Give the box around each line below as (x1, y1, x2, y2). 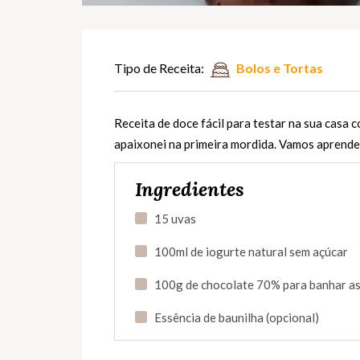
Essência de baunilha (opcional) (154, 310, 319, 325)
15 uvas (154, 211, 196, 227)
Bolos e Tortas (236, 60, 323, 76)
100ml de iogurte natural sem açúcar (154, 244, 348, 260)
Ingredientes (135, 177, 244, 202)
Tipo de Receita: (114, 60, 204, 76)
